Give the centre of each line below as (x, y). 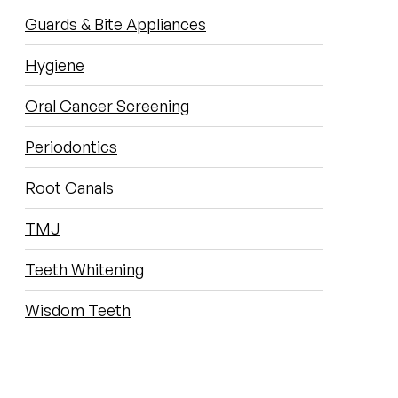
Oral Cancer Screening (107, 106)
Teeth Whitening (84, 270)
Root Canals (69, 188)
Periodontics (71, 147)
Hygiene (55, 65)
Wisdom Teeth (78, 310)
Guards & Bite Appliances (115, 24)
